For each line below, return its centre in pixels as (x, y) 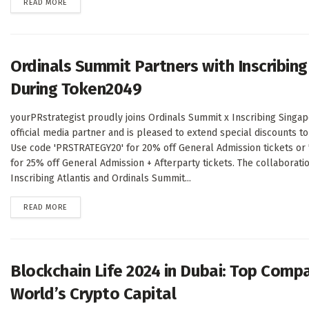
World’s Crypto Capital (93, 294)
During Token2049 (76, 89)
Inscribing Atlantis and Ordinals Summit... (101, 179)
